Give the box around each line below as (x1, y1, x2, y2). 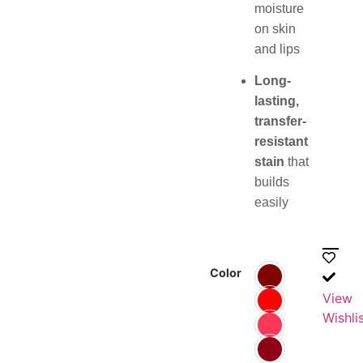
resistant (254, 135, 308, 149)
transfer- (254, 114, 306, 129)
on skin (254, 22, 296, 36)
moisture (254, 2, 304, 16)
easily (254, 195, 288, 210)
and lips (254, 42, 300, 57)
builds (254, 175, 289, 190)
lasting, (254, 94, 299, 109)
